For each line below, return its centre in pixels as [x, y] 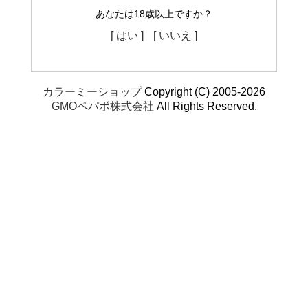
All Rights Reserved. [205, 107]
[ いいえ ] [175, 36]
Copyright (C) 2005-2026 [203, 92]
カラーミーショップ [92, 92]
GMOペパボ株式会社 [102, 107]
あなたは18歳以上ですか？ [154, 14]
